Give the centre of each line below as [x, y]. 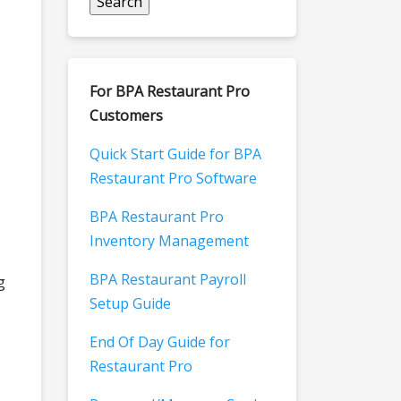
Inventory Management [169, 241]
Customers [126, 116]
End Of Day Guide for [160, 342]
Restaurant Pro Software [173, 179]
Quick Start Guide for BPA [175, 154]
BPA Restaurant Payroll [168, 280]
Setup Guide [130, 304]
